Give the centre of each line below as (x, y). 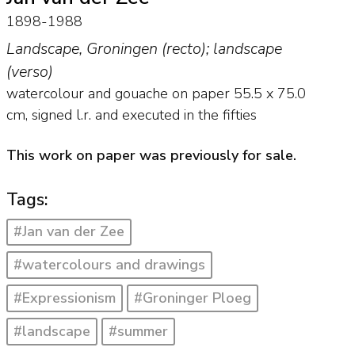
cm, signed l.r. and (64, 115)
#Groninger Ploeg (193, 298)
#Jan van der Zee (69, 232)
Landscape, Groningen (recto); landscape (144, 49)
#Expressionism (64, 298)
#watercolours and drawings (109, 265)
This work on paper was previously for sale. (151, 155)
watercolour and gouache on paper (118, 94)
